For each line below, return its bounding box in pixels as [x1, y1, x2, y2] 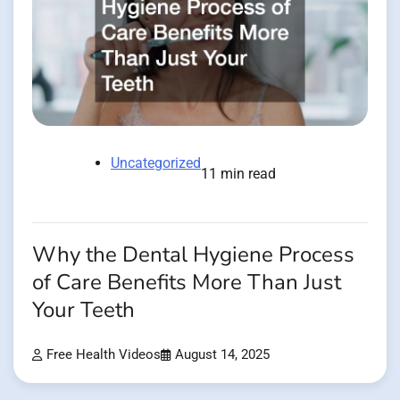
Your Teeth [32, 295, 135, 325]
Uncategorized [111, 154, 201, 171]
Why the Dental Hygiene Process [32, 239, 354, 270]
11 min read [201, 164, 276, 182]
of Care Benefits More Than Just [32, 267, 341, 297]
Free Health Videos [46, 347, 161, 363]
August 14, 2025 [175, 347, 270, 363]
